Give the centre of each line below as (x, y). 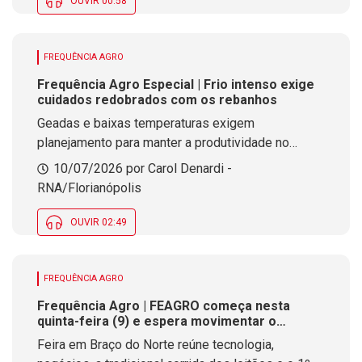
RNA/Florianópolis (89, 188)
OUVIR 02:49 (99, 222)
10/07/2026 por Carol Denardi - (143, 168)
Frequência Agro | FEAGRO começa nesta (164, 306)
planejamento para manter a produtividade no (163, 143)
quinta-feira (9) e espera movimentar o (157, 321)
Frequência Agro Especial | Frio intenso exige (176, 84)
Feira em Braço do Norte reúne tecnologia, (156, 345)
